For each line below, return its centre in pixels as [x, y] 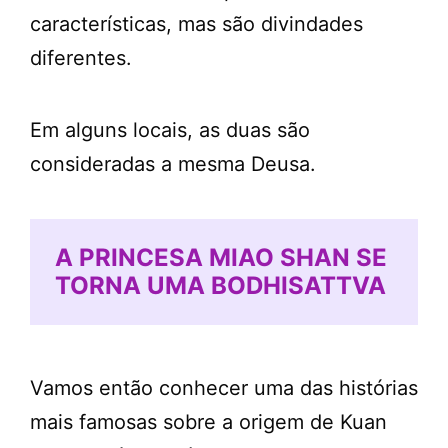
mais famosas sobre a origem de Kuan [208, 421]
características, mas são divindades [196, 24]
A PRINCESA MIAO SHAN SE [221, 257]
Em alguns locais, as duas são [170, 130]
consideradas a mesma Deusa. [173, 164]
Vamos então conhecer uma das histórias [224, 387]
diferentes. [81, 58]
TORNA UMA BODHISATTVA [220, 285]
